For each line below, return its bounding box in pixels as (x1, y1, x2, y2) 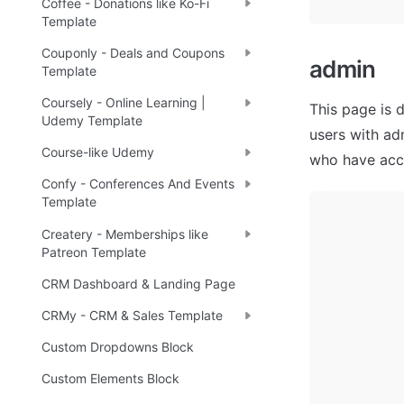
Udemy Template (41, 113, 142, 129)
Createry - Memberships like (41, 225, 208, 242)
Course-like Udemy (41, 144, 154, 161)
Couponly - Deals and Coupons (41, 44, 225, 60)
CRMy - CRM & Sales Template (41, 307, 223, 323)
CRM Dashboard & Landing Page (41, 275, 235, 291)
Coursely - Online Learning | (41, 95, 206, 111)
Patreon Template (41, 243, 146, 260)
